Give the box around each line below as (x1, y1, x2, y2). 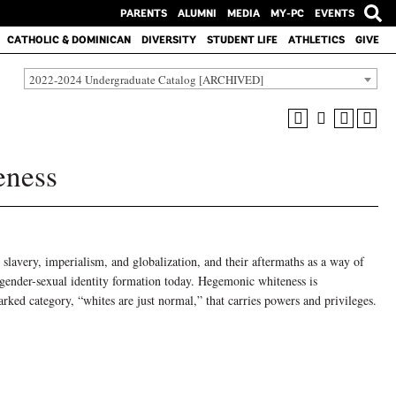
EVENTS (314, 6, 354, 20)
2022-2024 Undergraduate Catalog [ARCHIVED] (29, 71, 263, 88)
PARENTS (119, 6, 167, 20)
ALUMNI (177, 6, 217, 20)
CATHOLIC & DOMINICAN (6, 33, 131, 47)
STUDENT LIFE (206, 33, 278, 47)
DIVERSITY (141, 33, 196, 47)
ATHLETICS (287, 33, 345, 47)
